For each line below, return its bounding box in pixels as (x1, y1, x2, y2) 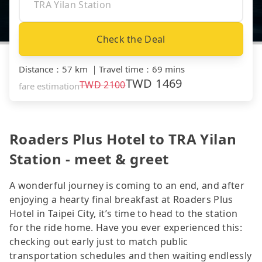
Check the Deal (96, 32, 166, 46)
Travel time (99, 63, 143, 75)
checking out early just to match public (9, 235, 188, 248)
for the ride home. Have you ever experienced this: (9, 220, 243, 234)
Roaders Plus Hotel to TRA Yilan (9, 129, 237, 149)
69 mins (152, 63, 185, 75)
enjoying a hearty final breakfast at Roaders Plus (9, 192, 233, 206)
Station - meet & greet (9, 149, 169, 168)
